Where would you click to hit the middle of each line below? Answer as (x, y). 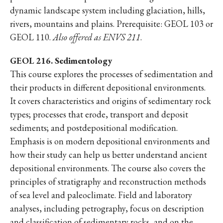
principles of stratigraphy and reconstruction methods (108, 181)
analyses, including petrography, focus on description (107, 208)
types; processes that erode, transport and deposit (99, 114)
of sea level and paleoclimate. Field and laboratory (101, 195)
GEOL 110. (31, 37)
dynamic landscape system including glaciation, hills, (108, 10)
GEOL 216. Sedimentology (61, 60)
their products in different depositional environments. (108, 87)
